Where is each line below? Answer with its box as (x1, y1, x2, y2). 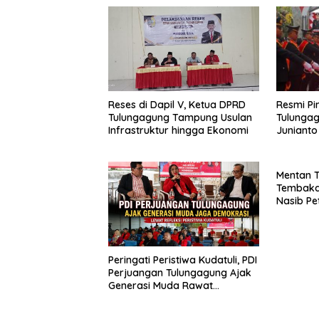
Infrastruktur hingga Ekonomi (108, 124, 249, 137)
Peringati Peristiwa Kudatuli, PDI (108, 253, 257, 267)
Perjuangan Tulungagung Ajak (108, 266, 251, 280)
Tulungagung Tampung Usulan (108, 111, 252, 125)
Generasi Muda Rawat (108, 279, 213, 293)
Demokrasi (108, 292, 160, 305)
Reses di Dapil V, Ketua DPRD (108, 98, 246, 112)
